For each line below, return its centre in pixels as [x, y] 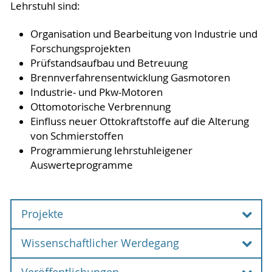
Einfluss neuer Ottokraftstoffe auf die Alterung [139, 121]
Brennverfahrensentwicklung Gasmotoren [130, 77]
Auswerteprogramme [83, 165]
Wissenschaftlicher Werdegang [100, 243]
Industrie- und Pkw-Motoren [96, 92]
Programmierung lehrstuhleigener [111, 150]
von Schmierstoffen [76, 136]
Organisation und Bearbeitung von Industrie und [144, 34]
